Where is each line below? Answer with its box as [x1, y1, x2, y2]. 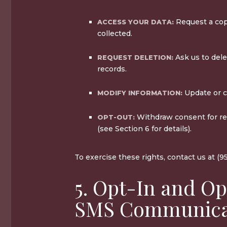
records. [97, 64, 127, 73]
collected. [97, 28, 132, 38]
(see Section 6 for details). [97, 124, 192, 133]
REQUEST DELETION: [97, 53, 173, 61]
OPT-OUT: [97, 113, 135, 121]
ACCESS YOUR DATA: [97, 18, 174, 26]
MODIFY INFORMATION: [97, 89, 182, 97]
